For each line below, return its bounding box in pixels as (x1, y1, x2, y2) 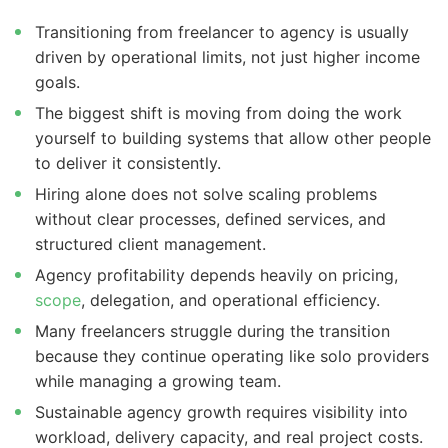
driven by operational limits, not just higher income (35, 47, 420, 68)
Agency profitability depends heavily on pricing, (35, 265, 398, 286)
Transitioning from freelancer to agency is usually (35, 22, 409, 43)
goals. (35, 72, 80, 93)
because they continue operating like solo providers (35, 346, 429, 367)
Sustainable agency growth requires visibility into (35, 402, 408, 423)
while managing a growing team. (35, 371, 281, 392)
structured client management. (35, 234, 266, 255)
